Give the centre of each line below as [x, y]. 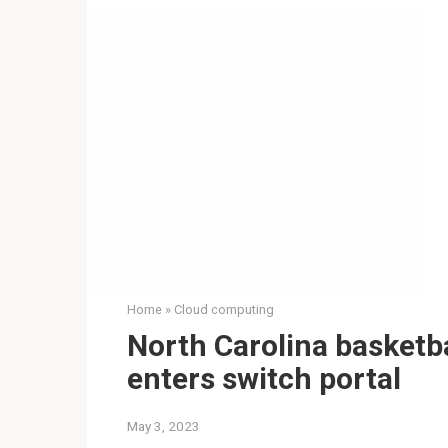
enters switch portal [264, 378]
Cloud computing [224, 309]
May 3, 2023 [163, 426]
